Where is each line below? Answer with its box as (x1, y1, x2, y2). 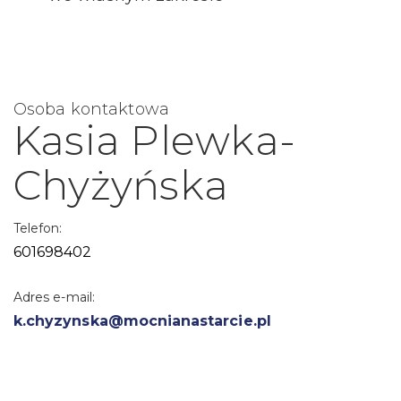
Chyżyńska (13, 159, 229, 209)
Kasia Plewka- (13, 115, 295, 165)
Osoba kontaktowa (13, 98, 169, 119)
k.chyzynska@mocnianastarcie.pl (13, 311, 271, 329)
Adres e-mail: (13, 288, 95, 305)
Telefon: (13, 219, 63, 236)
